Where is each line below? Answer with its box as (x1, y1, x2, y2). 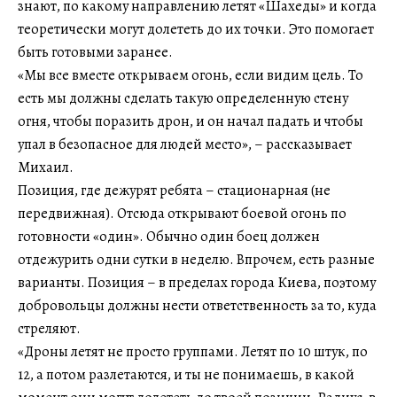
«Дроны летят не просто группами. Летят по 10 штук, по (18, 341, 368, 362)
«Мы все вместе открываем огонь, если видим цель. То (18, 65, 363, 85)
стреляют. (18, 318, 81, 339)
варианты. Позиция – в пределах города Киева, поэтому (18, 272, 376, 292)
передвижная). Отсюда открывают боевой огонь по (18, 203, 346, 223)
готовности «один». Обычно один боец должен (18, 226, 320, 246)
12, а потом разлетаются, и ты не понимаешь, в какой (18, 364, 354, 385)
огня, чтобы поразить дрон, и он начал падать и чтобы (18, 111, 363, 131)
